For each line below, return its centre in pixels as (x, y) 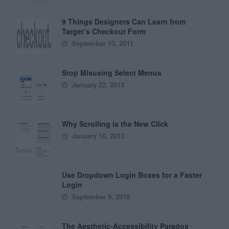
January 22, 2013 (97, 85)
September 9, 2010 (100, 197)
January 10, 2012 (97, 136)
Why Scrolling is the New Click (115, 124)
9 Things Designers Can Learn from (124, 21)
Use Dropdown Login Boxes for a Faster (132, 175)
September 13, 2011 (102, 43)
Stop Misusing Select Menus (112, 73)
